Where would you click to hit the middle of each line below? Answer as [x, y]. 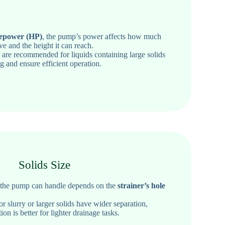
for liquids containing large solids [112, 54]
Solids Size [44, 165]
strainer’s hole [141, 185]
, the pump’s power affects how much [102, 36]
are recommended [30, 54]
